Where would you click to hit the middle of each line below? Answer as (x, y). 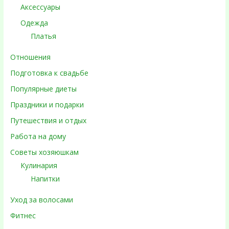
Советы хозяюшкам (44, 152)
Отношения (30, 57)
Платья (43, 36)
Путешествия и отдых (48, 120)
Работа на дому (38, 136)
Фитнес (23, 215)
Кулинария (39, 165)
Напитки (45, 179)
